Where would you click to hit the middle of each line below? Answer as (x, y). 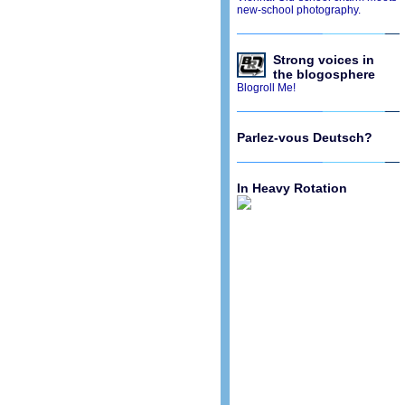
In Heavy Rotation (292, 188)
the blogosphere (324, 74)
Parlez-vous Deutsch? (304, 137)
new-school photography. (298, 10)
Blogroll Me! (266, 88)
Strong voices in (323, 60)
